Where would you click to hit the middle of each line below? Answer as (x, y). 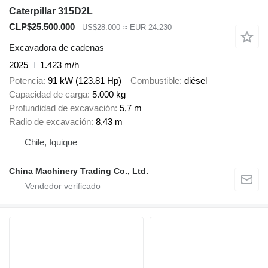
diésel (196, 81)
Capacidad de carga (48, 95)
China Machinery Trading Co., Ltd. (79, 171)
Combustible (155, 81)
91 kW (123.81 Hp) (85, 81)
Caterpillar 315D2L (51, 11)
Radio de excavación (50, 122)
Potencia (26, 81)
